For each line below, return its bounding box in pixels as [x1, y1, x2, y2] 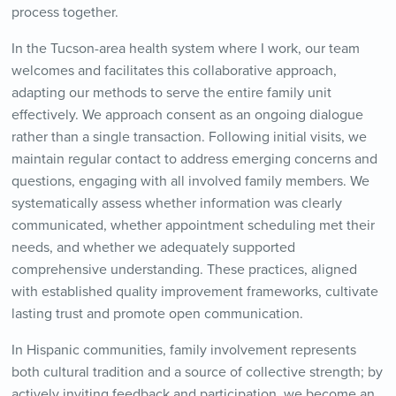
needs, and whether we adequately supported [11, 239, 295, 257]
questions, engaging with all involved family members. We [11, 172, 369, 191]
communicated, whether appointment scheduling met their [11, 217, 375, 235]
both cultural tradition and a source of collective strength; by [11, 363, 383, 382]
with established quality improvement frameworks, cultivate [11, 283, 378, 301]
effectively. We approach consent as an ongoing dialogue [11, 106, 363, 125]
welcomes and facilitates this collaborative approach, [11, 62, 337, 80]
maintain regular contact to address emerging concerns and [11, 150, 377, 169]
